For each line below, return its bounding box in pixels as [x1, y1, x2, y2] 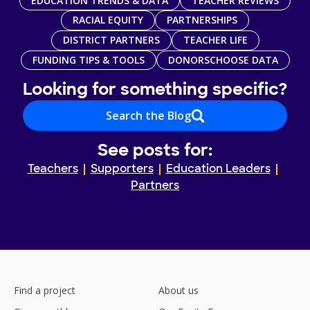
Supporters [90, 163, 154, 175]
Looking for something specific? [23, 82, 287, 100]
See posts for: [98, 143, 212, 160]
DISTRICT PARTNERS [62, 33, 160, 47]
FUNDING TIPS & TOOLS [32, 53, 145, 66]
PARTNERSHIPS [167, 13, 237, 27]
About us [158, 283, 199, 297]
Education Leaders [165, 163, 271, 175]
